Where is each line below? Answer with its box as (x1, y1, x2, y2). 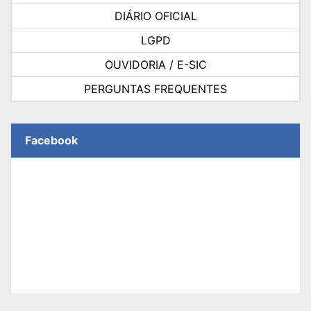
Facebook (25, 133, 78, 148)
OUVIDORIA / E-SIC (104, 58, 207, 72)
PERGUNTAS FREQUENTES (84, 82, 227, 96)
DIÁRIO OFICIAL (114, 9, 197, 24)
